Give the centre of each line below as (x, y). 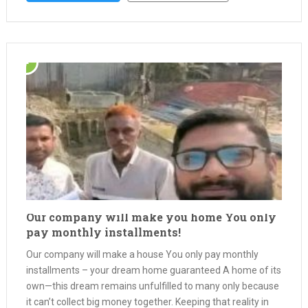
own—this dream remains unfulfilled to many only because (152, 286)
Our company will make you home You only (151, 217)
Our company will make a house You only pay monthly (142, 254)
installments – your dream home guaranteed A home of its (153, 270)
